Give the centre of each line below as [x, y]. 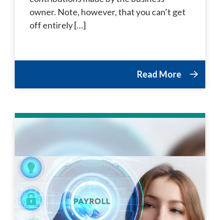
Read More [160, 74]
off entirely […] [58, 25]
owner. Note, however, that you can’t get [108, 12]
